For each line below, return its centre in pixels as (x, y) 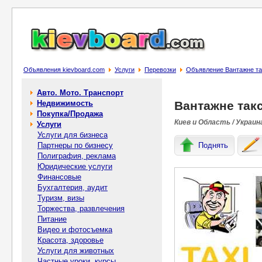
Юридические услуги (75, 166)
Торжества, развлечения (81, 208)
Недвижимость (65, 103)
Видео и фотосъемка (75, 230)
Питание (52, 219)
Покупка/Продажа (70, 114)
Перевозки (160, 70)
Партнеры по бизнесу (75, 145)
